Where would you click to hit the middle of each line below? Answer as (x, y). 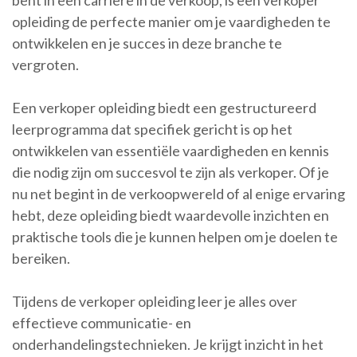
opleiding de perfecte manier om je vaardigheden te (171, 22)
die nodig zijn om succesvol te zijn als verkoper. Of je (171, 172)
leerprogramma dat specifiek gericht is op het (152, 129)
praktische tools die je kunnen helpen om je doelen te (175, 237)
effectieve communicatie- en (102, 323)
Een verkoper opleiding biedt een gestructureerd (164, 108)
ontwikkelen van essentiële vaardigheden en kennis (171, 151)
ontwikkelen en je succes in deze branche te (147, 43)
